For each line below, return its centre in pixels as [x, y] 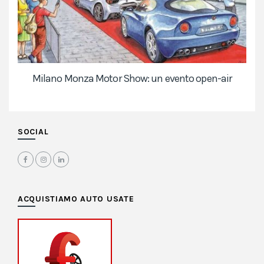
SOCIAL [33, 132]
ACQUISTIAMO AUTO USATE [76, 199]
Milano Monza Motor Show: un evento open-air [132, 79]
